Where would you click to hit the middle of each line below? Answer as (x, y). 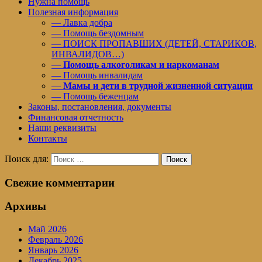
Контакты (48, 138)
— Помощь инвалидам (97, 75)
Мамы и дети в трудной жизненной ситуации (158, 85)
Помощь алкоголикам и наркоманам (141, 64)
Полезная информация (73, 12)
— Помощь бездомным (98, 33)
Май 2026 (47, 229)
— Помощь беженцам (95, 96)
